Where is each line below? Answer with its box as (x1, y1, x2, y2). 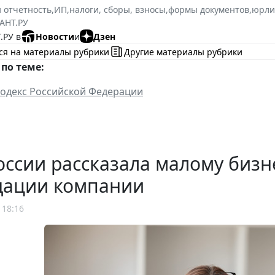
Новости (36, 30, 74, 42)
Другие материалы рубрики (124, 45, 242, 58)
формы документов (168, 4, 249, 16)
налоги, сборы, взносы (69, 4, 166, 16)
